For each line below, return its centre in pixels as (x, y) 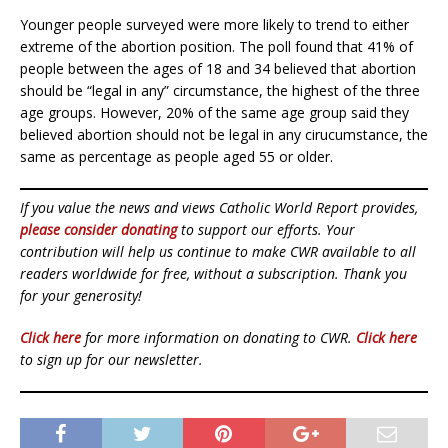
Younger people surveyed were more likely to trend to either (214, 24)
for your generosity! (81, 295)
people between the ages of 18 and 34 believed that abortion (218, 68)
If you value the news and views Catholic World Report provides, (219, 207)
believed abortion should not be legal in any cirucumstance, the (224, 134)
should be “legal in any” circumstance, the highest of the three (220, 90)
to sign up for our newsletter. (111, 359)
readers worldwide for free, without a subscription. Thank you (213, 273)
